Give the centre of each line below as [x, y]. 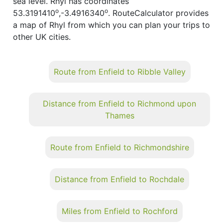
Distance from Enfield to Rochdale [119, 179]
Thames [119, 115]
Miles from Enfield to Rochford [119, 211]
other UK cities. [42, 37]
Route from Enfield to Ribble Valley [119, 71]
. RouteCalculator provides [158, 13]
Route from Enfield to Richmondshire [119, 147]
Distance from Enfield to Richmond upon [119, 103]
